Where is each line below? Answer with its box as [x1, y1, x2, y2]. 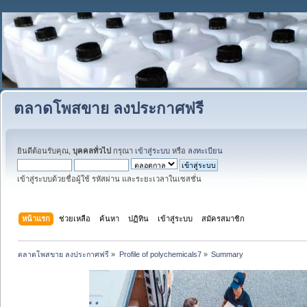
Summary [210, 249, 243, 258]
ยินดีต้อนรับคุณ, [17, 147, 73, 155]
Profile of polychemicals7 [119, 249, 201, 258]
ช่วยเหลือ [59, 214, 91, 223]
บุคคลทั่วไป [73, 147, 111, 155]
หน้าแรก [22, 214, 51, 223]
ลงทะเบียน [188, 147, 223, 155]
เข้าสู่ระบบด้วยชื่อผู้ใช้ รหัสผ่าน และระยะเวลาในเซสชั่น [17, 175, 201, 183]
